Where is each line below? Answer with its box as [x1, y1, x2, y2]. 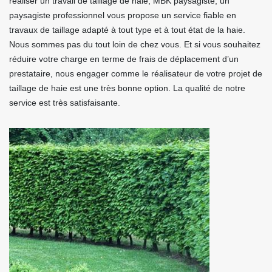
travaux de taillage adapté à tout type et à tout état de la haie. [9, 25, 245, 35]
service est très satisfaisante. [9, 98, 120, 107]
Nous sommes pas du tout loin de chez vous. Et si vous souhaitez [9, 39, 260, 49]
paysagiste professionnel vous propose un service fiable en [9, 10, 236, 20]
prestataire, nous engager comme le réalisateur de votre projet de [9, 69, 262, 78]
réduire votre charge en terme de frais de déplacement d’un [9, 54, 239, 64]
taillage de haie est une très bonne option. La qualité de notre [9, 83, 245, 93]
